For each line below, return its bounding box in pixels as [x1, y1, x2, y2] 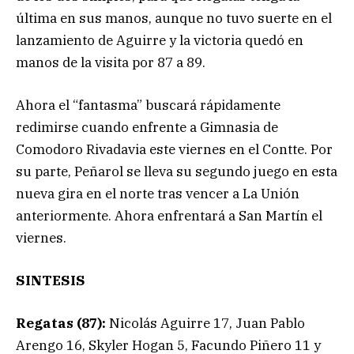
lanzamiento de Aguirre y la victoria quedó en [16, 31, 303, 49]
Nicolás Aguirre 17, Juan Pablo [109, 314, 305, 333]
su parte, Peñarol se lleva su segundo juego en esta [16, 163, 337, 181]
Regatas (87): [16, 314, 109, 333]
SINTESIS [16, 272, 85, 290]
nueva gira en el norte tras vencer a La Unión [16, 185, 299, 203]
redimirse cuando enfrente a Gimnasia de [16, 119, 278, 137]
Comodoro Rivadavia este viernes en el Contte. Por [16, 141, 333, 159]
